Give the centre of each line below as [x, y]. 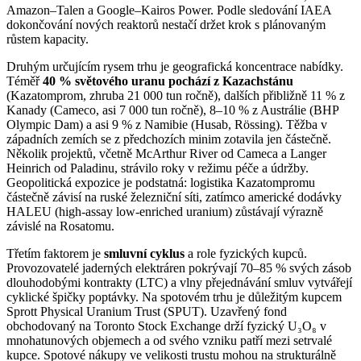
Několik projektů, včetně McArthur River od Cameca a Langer [166, 153]
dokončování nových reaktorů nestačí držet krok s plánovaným [166, 24]
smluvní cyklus [144, 253]
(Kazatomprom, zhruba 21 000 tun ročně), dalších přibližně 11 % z [176, 95]
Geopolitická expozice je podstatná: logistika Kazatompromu [161, 182]
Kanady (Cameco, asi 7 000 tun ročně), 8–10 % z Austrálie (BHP [172, 110]
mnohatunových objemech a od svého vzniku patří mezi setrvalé [169, 340]
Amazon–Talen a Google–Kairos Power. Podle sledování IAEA [169, 10]
